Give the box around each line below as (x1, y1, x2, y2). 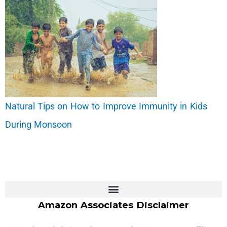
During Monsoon (5, 119, 72, 130)
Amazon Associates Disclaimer (38, 199, 189, 211)
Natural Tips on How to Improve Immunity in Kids (5, 101, 207, 112)
